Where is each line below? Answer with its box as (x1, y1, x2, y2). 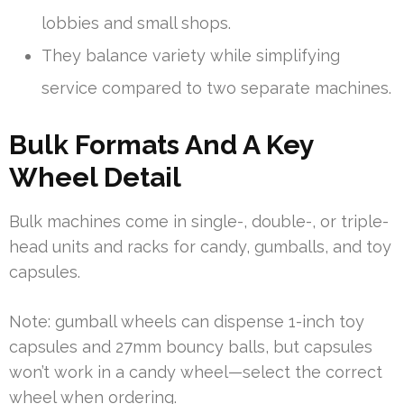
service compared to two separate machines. (41, 78, 391, 98)
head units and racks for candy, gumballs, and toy (9, 237, 391, 257)
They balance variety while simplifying (41, 46, 340, 66)
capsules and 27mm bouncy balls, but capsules (9, 337, 372, 357)
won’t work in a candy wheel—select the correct (9, 363, 382, 382)
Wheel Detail (9, 161, 181, 194)
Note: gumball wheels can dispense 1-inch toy (9, 312, 364, 332)
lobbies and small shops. (41, 14, 231, 33)
